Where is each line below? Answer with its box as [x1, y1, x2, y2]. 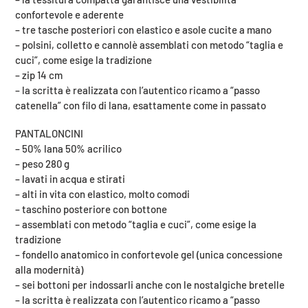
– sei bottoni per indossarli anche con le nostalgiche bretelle [15, 278, 285, 291]
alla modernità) [15, 263, 83, 276]
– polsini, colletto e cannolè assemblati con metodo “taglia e [15, 38, 283, 51]
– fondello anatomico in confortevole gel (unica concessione [15, 248, 283, 261]
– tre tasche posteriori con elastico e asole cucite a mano [15, 23, 272, 36]
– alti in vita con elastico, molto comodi [15, 188, 190, 201]
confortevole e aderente [15, 8, 124, 21]
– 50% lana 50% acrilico [15, 142, 122, 155]
